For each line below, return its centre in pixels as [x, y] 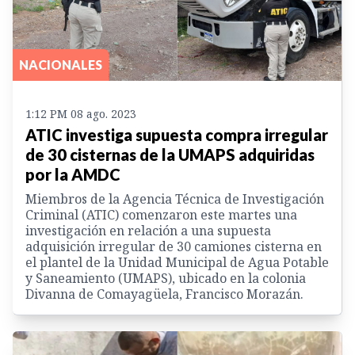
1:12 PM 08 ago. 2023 [81, 114]
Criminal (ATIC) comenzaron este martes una [161, 215]
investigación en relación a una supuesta [148, 231]
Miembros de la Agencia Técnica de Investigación [175, 199]
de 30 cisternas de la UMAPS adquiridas [170, 155]
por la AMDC [73, 175]
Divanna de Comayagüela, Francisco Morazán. [164, 294]
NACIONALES [61, 65]
